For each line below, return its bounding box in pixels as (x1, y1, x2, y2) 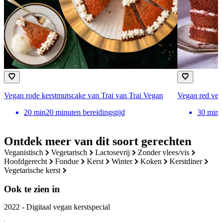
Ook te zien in (4, 184, 60, 195)
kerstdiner (175, 157, 202, 166)
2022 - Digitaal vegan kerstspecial (4, 203, 110, 212)
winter (118, 157, 132, 166)
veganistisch (9, 148, 43, 157)
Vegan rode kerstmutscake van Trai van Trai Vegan (4, 91, 163, 100)
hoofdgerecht (10, 157, 47, 166)
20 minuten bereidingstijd (46, 108, 125, 116)
